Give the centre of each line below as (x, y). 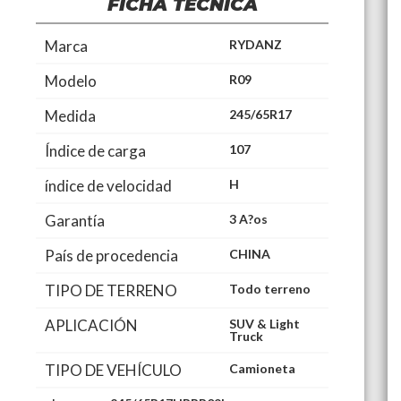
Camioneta (263, 368)
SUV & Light (265, 323)
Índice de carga (95, 150)
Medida (70, 115)
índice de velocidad (108, 185)
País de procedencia (111, 255)
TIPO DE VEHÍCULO (113, 370)
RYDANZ (256, 44)
